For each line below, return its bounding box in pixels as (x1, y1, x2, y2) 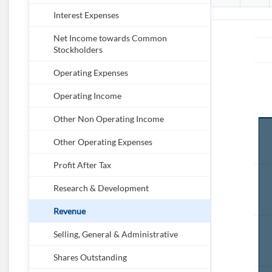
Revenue (53, 206, 86, 216)
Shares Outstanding (53, 253, 127, 262)
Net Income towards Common (53, 33, 167, 43)
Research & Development (53, 183, 149, 193)
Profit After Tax (53, 160, 111, 170)
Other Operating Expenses (53, 137, 152, 147)
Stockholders (53, 45, 103, 55)
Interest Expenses (53, 10, 119, 20)
